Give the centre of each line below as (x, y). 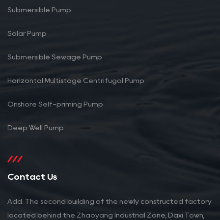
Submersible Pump (39, 10)
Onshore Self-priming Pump (55, 104)
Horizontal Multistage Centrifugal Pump (76, 81)
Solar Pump (27, 34)
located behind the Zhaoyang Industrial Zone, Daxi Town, (106, 215)
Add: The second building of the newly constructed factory (110, 202)
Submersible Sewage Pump (55, 57)
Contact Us (32, 177)
